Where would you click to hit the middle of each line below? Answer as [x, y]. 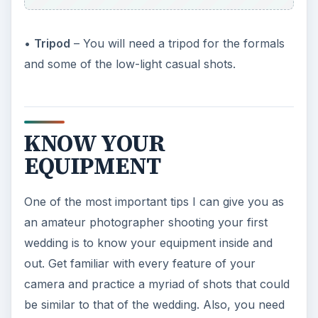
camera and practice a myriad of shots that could [157, 284]
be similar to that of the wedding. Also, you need [154, 305]
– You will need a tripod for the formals [177, 43]
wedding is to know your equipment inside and [148, 243]
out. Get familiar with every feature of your [139, 264]
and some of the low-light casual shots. [130, 64]
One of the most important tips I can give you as [154, 202]
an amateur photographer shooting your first [146, 223]
